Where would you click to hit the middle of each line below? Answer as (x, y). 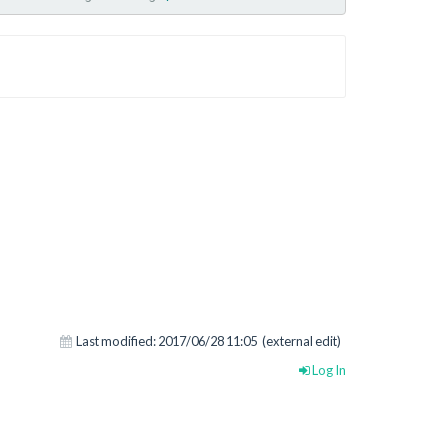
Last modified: (116, 341)
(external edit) (301, 341)
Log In (328, 369)
